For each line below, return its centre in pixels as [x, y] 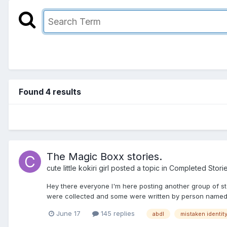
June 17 [68, 213]
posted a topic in [139, 168]
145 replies [117, 213]
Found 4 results [50, 91]
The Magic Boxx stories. [104, 156]
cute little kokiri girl [78, 168]
